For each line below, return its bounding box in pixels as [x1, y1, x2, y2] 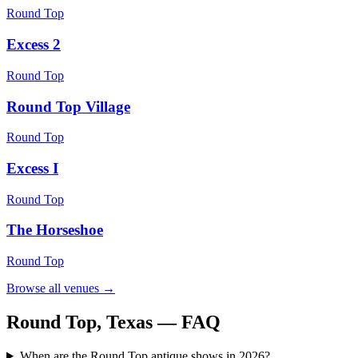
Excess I [6, 160, 58, 177]
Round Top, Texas [6, 312, 153, 333]
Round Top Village [6, 97, 130, 115]
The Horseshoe [6, 221, 103, 239]
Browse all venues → [6, 281, 115, 296]
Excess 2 [6, 36, 61, 54]
